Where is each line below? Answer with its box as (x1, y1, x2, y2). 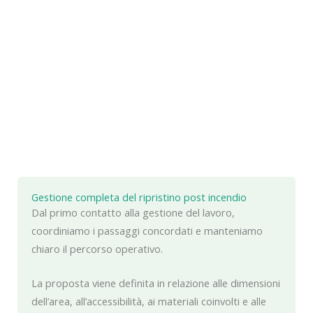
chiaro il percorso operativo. (31, 242, 163, 256)
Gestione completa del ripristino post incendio (31, 190, 247, 205)
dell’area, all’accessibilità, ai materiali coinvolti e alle (31, 294, 266, 309)
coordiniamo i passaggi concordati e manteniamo (31, 224, 263, 238)
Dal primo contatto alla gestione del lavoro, (31, 205, 235, 220)
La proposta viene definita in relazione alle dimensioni (31, 276, 280, 291)
